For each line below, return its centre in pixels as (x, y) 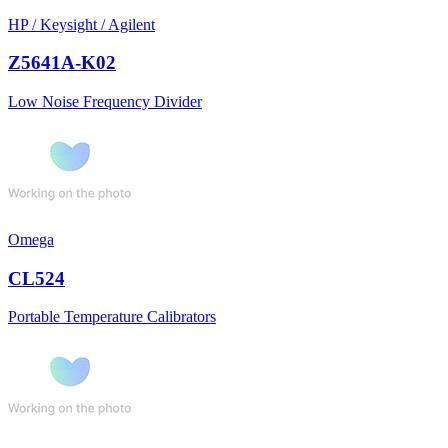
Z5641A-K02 (62, 63)
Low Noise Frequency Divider (105, 101)
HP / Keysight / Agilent (81, 24)
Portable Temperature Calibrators (112, 317)
